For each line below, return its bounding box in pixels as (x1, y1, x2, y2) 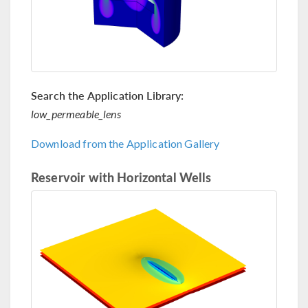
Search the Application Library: (31, 87, 184, 104)
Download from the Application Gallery (31, 137, 220, 151)
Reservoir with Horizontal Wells (31, 168, 212, 186)
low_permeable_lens (31, 107, 121, 121)
